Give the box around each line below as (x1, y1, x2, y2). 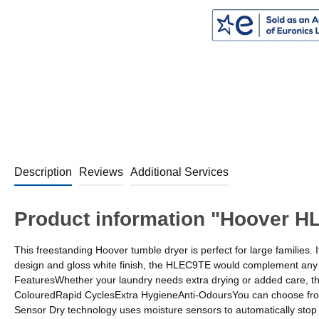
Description (14, 165, 72, 178)
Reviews (79, 165, 123, 178)
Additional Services (130, 165, 229, 178)
